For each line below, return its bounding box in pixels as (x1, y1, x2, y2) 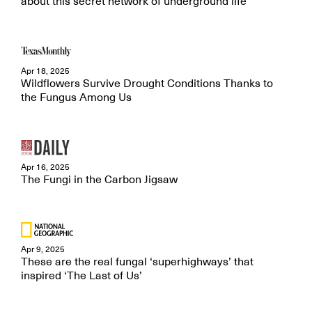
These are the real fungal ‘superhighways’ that (21, 255, 253, 269)
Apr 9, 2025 (21, 244, 65, 255)
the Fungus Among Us (21, 91, 132, 104)
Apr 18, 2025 (21, 65, 70, 77)
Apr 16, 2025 (21, 162, 70, 173)
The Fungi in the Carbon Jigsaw (21, 173, 178, 187)
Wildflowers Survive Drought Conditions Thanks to (21, 77, 273, 91)
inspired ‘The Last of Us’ (21, 269, 142, 283)
